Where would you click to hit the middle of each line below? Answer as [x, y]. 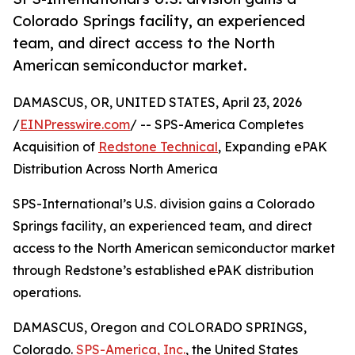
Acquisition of [55, 147]
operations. [47, 293]
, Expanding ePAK [273, 147]
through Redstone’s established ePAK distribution [163, 271]
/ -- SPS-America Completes [217, 125]
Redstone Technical [158, 147]
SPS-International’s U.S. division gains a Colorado [164, 204]
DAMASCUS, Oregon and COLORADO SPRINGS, [160, 328]
